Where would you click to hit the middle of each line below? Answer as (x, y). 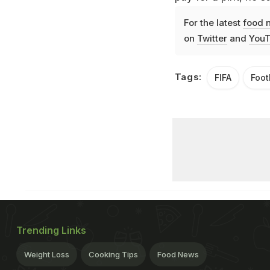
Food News (178, 254)
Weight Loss (47, 254)
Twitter (212, 38)
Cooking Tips (113, 254)
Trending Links (51, 230)
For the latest (213, 22)
